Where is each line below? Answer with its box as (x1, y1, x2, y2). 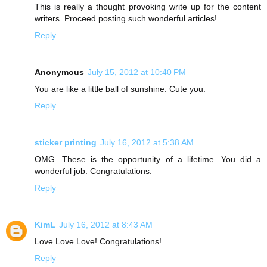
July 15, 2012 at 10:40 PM (88, 67, 186, 77)
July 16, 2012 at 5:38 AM (100, 137, 194, 147)
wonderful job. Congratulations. (35, 166, 152, 176)
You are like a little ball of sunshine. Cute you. (35, 83, 206, 94)
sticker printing (35, 137, 97, 147)
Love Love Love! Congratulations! (35, 236, 162, 246)
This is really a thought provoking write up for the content (35, 1, 261, 11)
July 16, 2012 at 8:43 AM (59, 219, 153, 229)
